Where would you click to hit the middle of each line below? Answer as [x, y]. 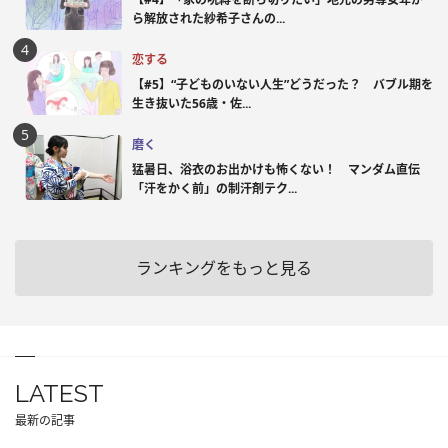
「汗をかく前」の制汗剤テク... [214, 188]
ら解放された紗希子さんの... [208, 18]
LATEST [59, 394]
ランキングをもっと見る [224, 268]
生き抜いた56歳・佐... [191, 103]
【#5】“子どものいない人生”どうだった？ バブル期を [282, 84]
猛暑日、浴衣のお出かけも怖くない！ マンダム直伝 [276, 169]
